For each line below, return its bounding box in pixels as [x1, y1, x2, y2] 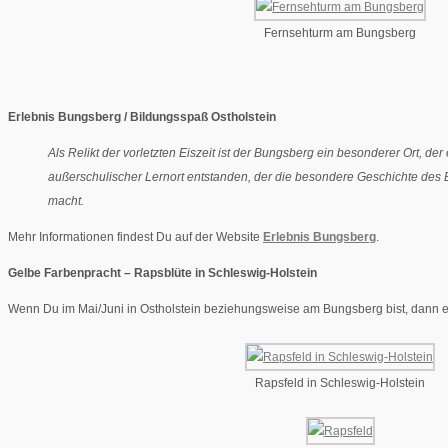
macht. [48, 194, 84, 209]
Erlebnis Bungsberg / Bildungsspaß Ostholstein [8, 110, 276, 125]
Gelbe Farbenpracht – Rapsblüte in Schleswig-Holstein [8, 266, 317, 281]
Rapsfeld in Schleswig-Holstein [255, 376, 425, 391]
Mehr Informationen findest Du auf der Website [8, 230, 263, 245]
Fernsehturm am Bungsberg [264, 26, 416, 41]
